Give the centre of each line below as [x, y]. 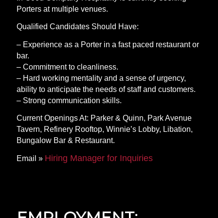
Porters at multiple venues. [62, 9]
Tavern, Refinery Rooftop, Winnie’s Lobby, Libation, [104, 129]
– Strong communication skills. [69, 100]
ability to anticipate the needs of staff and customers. [106, 89]
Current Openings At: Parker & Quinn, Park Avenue [104, 118]
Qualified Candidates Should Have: [77, 27]
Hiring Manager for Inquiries [99, 158]
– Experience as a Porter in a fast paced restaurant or [108, 44]
